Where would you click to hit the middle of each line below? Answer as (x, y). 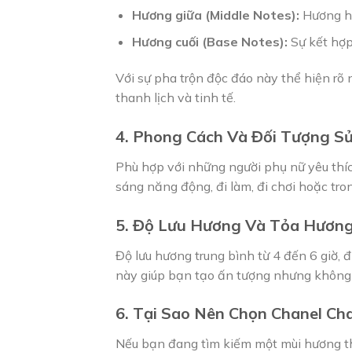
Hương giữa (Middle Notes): (215, 15)
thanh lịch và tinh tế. (176, 98)
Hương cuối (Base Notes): (209, 42)
